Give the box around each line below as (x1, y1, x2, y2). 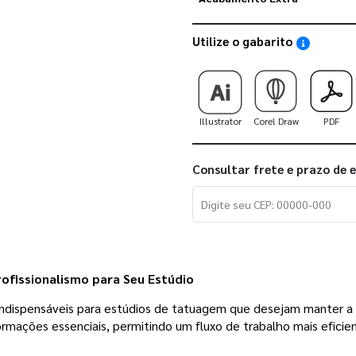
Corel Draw (253, 114, 299, 127)
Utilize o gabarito (192, 33, 296, 49)
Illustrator (199, 114, 242, 127)
